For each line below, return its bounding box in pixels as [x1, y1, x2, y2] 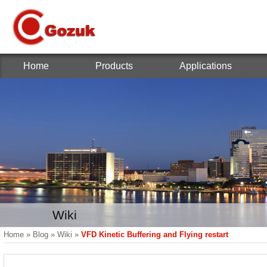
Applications [179, 61, 232, 71]
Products [95, 61, 133, 71]
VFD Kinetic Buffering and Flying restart [81, 230, 228, 239]
